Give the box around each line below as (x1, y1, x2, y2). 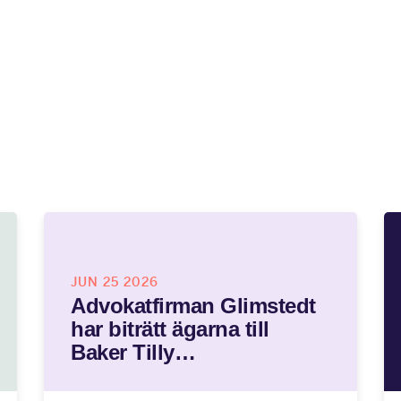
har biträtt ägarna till (70, 317, 269, 341)
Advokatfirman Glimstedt (70, 294, 316, 318)
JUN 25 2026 (70, 274, 158, 290)
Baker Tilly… (70, 340, 196, 364)
